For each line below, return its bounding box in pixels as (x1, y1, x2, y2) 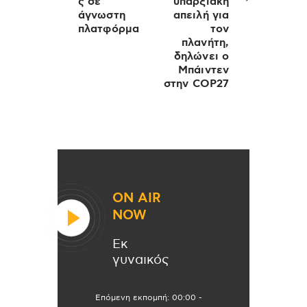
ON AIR (112, 191, 161, 205)
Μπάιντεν (178, 64, 229, 76)
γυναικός (112, 254, 169, 267)
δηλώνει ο (174, 51, 229, 62)
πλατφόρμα (78, 23, 139, 35)
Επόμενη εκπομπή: (95, 293, 172, 302)
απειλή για (173, 10, 229, 21)
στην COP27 (164, 78, 229, 90)
